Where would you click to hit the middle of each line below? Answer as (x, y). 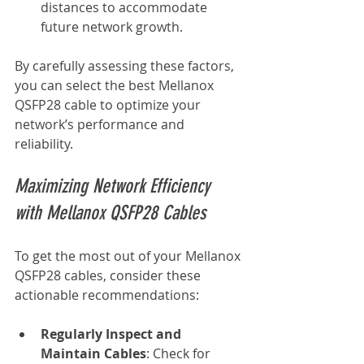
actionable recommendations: (107, 295)
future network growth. (112, 26)
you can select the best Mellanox (116, 85)
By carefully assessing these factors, (126, 65)
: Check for (180, 353)
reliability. (44, 143)
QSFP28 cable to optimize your (109, 104)
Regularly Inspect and (113, 334)
